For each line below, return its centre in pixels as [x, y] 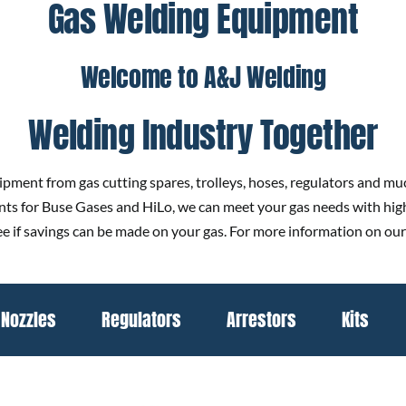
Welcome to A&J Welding [203, 77]
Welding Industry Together [203, 135]
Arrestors [261, 320]
